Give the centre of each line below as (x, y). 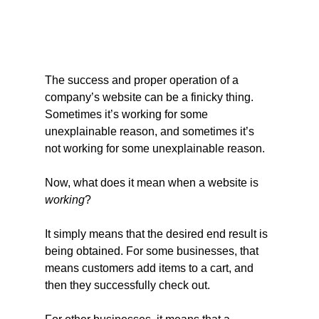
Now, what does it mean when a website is (153, 182)
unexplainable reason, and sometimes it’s (151, 131)
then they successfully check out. (127, 285)
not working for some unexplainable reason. (155, 148)
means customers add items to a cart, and (150, 268)
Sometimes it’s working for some (127, 114)
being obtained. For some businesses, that (153, 251)
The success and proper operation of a (143, 80)
